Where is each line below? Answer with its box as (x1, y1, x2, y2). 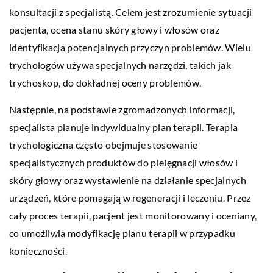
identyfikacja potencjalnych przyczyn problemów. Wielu (9, 41, 251, 53)
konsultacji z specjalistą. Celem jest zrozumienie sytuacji (9, 5, 252, 18)
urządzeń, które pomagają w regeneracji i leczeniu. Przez (9, 191, 251, 204)
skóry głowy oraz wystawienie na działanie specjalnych (9, 174, 246, 186)
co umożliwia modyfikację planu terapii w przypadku (9, 227, 235, 239)
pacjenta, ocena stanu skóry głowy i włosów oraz (9, 23, 220, 35)
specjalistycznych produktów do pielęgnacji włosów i (9, 156, 238, 168)
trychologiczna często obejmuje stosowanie (9, 138, 198, 151)
